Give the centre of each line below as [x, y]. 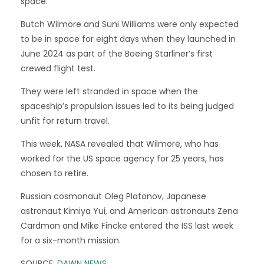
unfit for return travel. [65, 121]
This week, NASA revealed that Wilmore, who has [120, 144]
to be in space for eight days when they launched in [128, 39]
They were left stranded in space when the [109, 92]
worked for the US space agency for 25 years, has [122, 159]
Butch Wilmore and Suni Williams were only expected [130, 24]
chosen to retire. [55, 174]
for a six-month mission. [71, 241]
